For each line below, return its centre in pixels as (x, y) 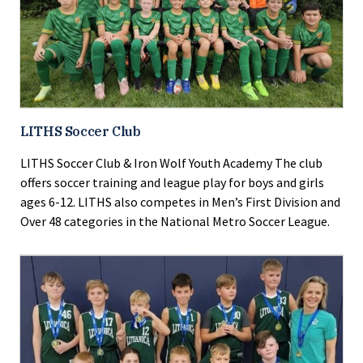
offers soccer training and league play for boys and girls (172, 182)
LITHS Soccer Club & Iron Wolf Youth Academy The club (171, 162)
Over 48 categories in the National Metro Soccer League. (175, 221)
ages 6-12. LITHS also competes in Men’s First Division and (180, 201)
